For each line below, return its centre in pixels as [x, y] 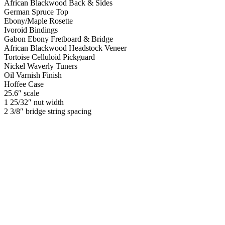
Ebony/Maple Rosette [38, 21]
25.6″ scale [22, 93]
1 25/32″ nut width [34, 102]
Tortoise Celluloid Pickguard [49, 57]
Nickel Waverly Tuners [41, 66]
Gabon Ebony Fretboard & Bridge [59, 39]
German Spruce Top [36, 12]
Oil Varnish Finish [33, 75]
